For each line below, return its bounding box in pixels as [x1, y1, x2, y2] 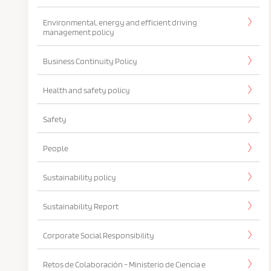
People [43, 143, 68, 153]
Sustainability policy [43, 172, 116, 182]
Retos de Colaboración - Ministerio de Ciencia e [43, 260, 206, 269]
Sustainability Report [43, 201, 119, 211]
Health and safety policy [43, 85, 130, 95]
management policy [43, 27, 114, 37]
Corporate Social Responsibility [43, 230, 154, 240]
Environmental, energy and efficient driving [43, 18, 197, 27]
